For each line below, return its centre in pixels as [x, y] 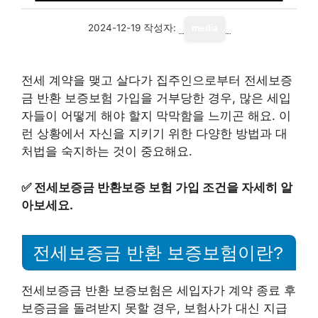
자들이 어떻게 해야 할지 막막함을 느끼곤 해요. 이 [156, 116]
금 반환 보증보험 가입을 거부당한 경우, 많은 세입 [156, 98]
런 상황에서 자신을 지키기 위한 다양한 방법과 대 [154, 133]
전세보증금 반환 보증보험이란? [158, 253]
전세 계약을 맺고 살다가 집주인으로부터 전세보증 [157, 80]
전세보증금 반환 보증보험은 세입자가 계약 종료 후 [159, 291]
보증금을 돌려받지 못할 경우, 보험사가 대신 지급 [154, 308]
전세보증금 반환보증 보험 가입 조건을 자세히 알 [163, 187]
